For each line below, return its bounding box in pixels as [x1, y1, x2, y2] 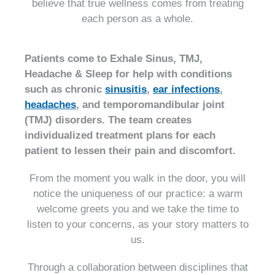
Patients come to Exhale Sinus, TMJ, [25, 52, 203, 64]
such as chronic [25, 83, 105, 95]
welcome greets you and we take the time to [36, 203, 239, 215]
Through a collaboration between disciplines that [27, 261, 248, 273]
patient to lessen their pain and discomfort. [25, 144, 236, 157]
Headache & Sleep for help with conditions [25, 68, 232, 80]
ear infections [153, 83, 220, 95]
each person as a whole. [82, 12, 193, 25]
